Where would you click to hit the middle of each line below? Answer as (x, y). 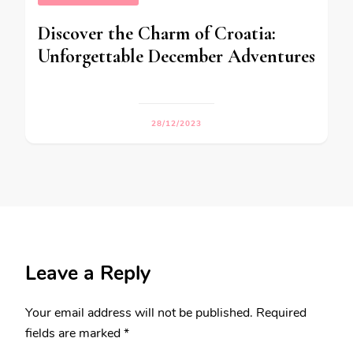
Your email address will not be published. (139, 313)
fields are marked (74, 334)
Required (281, 313)
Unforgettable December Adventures (176, 57)
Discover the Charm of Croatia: (157, 34)
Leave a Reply (88, 274)
